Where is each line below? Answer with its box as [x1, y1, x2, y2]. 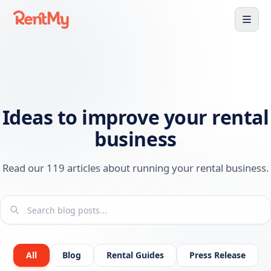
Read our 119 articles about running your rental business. [2, 161, 269, 175]
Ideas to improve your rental [2, 104, 269, 130]
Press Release [189, 249, 246, 261]
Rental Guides [106, 249, 164, 261]
